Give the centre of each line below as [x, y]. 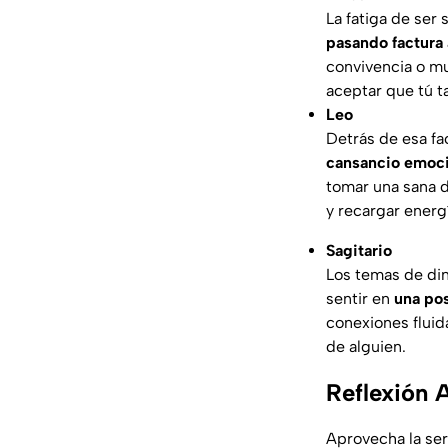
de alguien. [366, 347]
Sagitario [359, 251]
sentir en [360, 299]
